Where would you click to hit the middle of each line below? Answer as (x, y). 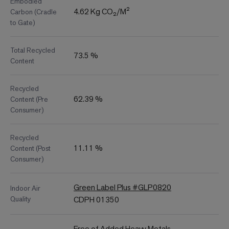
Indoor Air (25, 188)
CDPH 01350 (96, 200)
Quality (20, 199)
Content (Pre (29, 99)
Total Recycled (33, 50)
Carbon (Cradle (33, 12)
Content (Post (30, 148)
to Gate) (23, 23)
